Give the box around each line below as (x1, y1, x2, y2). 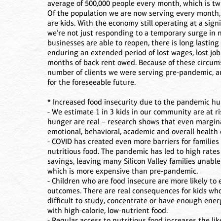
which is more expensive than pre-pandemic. (47, 166, 198, 176)
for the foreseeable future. (47, 77, 136, 87)
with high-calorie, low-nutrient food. (47, 206, 168, 216)
